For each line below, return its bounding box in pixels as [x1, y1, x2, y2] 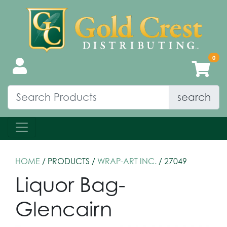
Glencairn [15, 196, 112, 221]
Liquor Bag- [15, 171, 125, 197]
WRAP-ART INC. [97, 156, 157, 166]
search [177, 90, 211, 103]
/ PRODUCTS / [40, 156, 97, 166]
